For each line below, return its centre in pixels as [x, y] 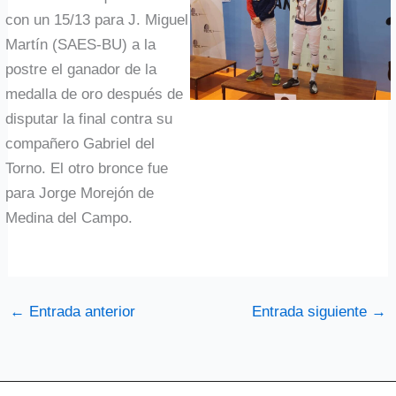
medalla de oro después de [95, 94]
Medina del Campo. [69, 217]
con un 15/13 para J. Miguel [97, 19]
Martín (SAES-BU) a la [81, 44]
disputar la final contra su [89, 118]
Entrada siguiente [311, 311]
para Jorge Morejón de [80, 193]
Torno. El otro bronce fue [87, 168]
